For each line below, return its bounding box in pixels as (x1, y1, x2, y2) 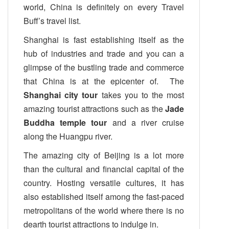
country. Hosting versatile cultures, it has (24, 176, 185, 189)
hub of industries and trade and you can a (24, 47, 185, 59)
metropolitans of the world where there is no (24, 204, 185, 216)
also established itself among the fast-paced (24, 190, 185, 202)
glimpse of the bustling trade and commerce (24, 61, 185, 73)
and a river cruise (107, 116, 185, 128)
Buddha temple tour (24, 116, 107, 128)
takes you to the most (101, 88, 185, 101)
